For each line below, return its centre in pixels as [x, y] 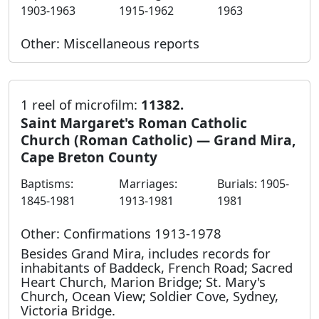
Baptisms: [47, 184]
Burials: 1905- [253, 184]
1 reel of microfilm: [81, 104]
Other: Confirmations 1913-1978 [121, 234]
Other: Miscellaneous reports [110, 43]
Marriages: [148, 184]
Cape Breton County [89, 157]
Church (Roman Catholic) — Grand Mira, [158, 140]
